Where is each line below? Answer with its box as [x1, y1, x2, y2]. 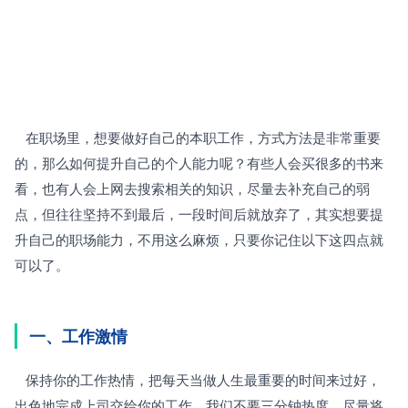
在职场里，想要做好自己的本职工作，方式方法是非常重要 [15, 127, 25, 148]
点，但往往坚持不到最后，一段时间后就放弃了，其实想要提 [15, 204, 383, 224]
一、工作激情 [29, 324, 127, 349]
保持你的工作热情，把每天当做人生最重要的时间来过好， [15, 370, 25, 390]
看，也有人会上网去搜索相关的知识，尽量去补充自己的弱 [15, 178, 370, 199]
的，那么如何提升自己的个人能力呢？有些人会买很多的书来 [15, 153, 383, 173]
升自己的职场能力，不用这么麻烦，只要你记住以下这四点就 [15, 229, 383, 250]
